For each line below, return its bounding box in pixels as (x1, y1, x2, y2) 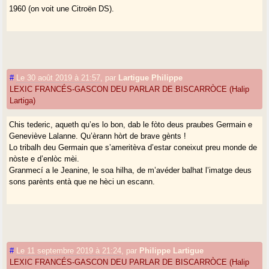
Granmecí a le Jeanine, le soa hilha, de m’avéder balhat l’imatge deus (9, 165, 252, 175)
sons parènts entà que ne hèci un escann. (9, 177, 156, 186)
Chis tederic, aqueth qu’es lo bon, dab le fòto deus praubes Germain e (9, 119, 253, 129)
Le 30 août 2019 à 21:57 (16, 73, 101, 82)
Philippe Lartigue (139, 246, 204, 255)
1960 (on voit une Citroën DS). (9, 4, 115, 13)
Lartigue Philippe (118, 73, 183, 82)
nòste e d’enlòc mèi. (9, 154, 80, 163)
